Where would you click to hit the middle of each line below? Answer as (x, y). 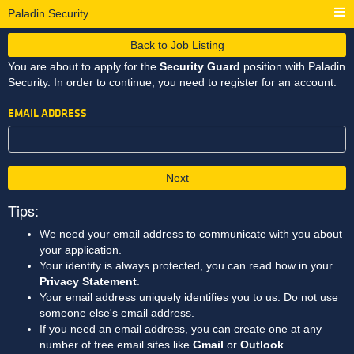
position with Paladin (293, 66)
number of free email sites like (116, 345)
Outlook (262, 345)
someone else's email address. (117, 313)
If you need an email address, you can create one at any (181, 329)
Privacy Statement (88, 281)
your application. (81, 250)
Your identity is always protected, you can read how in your (186, 265)
